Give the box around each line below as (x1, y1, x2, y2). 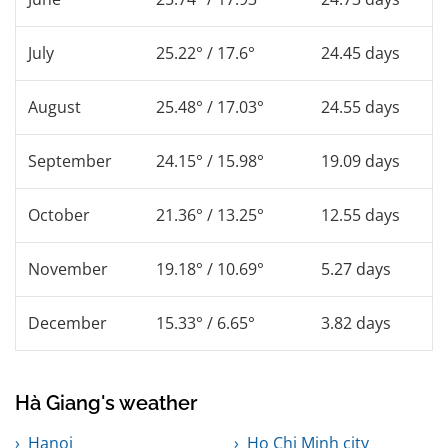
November (28, 257, 108, 280)
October (28, 203, 90, 226)
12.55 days (321, 203, 400, 226)
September (28, 149, 112, 172)
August (28, 95, 81, 118)
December (28, 311, 107, 334)
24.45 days (321, 41, 400, 64)
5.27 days (321, 257, 391, 280)
